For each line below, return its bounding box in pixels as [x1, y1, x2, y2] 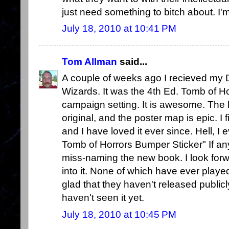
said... [117, 56, 147, 67]
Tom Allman [62, 56, 117, 67]
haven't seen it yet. [62, 192, 144, 203]
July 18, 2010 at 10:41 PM [62, 23, 176, 34]
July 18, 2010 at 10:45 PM [62, 209, 176, 220]
